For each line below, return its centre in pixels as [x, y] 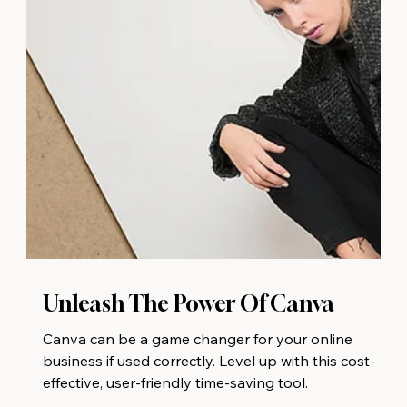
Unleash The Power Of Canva [188, 336]
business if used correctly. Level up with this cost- [208, 393]
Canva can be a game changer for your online [197, 371]
